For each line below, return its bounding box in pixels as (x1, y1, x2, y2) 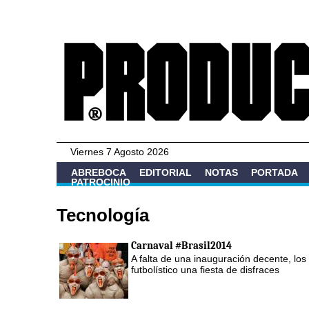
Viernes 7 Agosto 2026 (70, 146, 169, 157)
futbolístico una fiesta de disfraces (131, 263, 279, 275)
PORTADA (251, 166, 298, 178)
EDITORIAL (139, 166, 192, 178)
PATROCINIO (71, 176, 130, 188)
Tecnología (57, 204, 149, 226)
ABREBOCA (71, 166, 126, 178)
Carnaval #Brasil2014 (131, 239, 232, 252)
